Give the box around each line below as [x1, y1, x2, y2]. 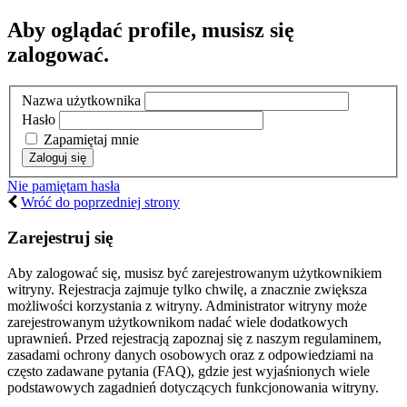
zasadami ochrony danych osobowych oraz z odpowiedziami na [7, 346, 373, 362]
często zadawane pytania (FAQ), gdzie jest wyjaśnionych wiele [7, 362, 370, 379]
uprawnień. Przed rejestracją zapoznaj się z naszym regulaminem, [7, 330, 382, 346]
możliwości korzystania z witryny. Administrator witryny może [7, 297, 367, 313]
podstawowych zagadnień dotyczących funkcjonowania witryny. [7, 379, 379, 395]
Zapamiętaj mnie [40, 132, 139, 148]
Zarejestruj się [7, 228, 113, 248]
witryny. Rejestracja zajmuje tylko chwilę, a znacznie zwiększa [7, 281, 367, 297]
